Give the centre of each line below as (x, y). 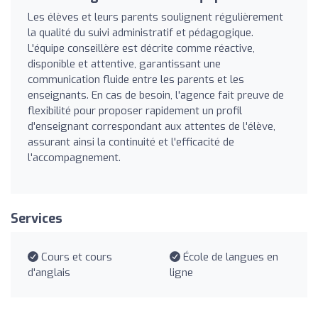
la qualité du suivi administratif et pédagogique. (141, 32)
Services (37, 218)
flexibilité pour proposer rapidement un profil (135, 110)
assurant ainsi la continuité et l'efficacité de (131, 142)
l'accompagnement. (74, 157)
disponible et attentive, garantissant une (124, 64)
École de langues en (229, 257)
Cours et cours (75, 257)
